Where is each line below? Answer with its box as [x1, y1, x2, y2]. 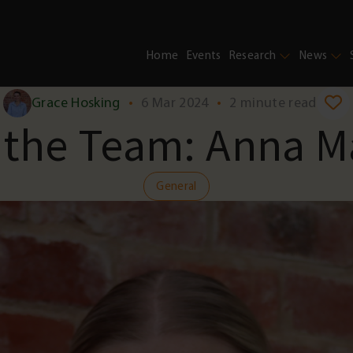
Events [186, 48, 221, 62]
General [156, 180, 197, 194]
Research [229, 48, 277, 62]
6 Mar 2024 [141, 95, 209, 112]
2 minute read [229, 95, 317, 112]
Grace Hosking [32, 95, 121, 112]
